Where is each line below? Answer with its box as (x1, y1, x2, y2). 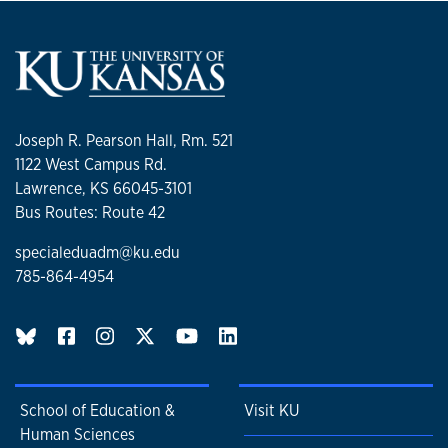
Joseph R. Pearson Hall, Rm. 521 (15, 130, 233, 152)
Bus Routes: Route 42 (15, 202, 165, 224)
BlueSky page (40, 321, 157, 349)
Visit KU (244, 400, 299, 422)
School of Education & (20, 400, 175, 422)
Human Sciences (20, 424, 135, 446)
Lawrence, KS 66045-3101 (15, 178, 192, 200)
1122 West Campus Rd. (15, 154, 167, 176)
